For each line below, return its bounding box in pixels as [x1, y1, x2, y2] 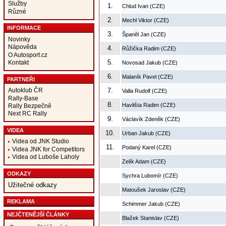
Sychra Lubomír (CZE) [122, 173, 178, 179]
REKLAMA [7, 198, 35, 204]
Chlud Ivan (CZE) [122, 3, 165, 10]
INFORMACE [7, 25, 41, 31]
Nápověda [8, 43, 37, 50]
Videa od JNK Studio [12, 138, 69, 145]
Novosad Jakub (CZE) [122, 60, 178, 66]
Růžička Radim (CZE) [122, 45, 176, 52]
